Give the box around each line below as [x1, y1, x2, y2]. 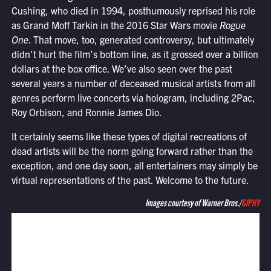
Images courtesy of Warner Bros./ [145, 196, 242, 209]
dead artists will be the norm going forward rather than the [11, 145, 253, 157]
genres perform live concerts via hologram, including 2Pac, [11, 91, 255, 104]
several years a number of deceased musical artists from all [11, 77, 255, 90]
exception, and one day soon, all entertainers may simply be [11, 159, 258, 172]
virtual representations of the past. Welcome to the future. [11, 174, 249, 186]
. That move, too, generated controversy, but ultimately [28, 33, 254, 46]
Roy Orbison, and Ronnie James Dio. [11, 106, 162, 119]
